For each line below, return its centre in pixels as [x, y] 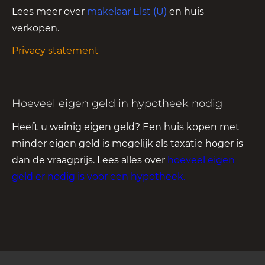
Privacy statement [55, 50]
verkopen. [35, 28]
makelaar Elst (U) [127, 11]
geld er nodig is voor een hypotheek [98, 176]
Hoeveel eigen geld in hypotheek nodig [117, 103]
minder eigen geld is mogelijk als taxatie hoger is [127, 143]
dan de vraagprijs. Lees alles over [90, 160]
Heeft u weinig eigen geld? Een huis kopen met [126, 127]
